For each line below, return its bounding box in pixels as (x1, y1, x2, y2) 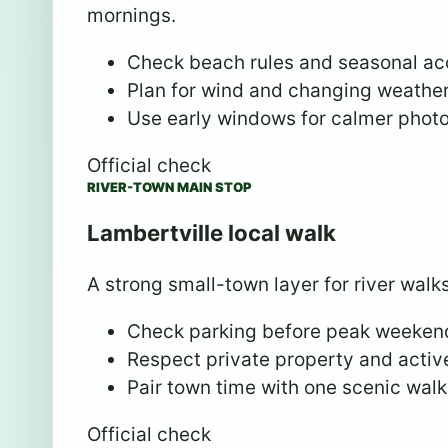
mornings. (87, 3, 176, 27)
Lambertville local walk (87, 219, 336, 247)
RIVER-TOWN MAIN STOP (87, 178, 252, 195)
